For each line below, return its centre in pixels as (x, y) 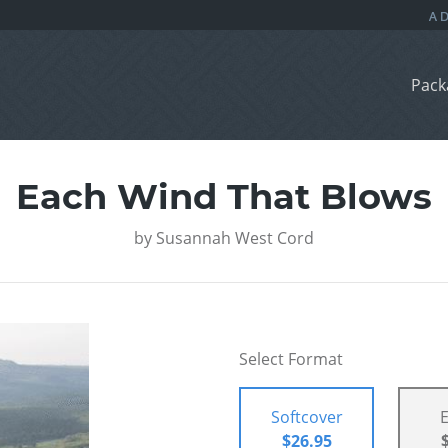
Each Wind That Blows (224, 197)
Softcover (306, 417)
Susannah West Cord (235, 238)
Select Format (291, 359)
